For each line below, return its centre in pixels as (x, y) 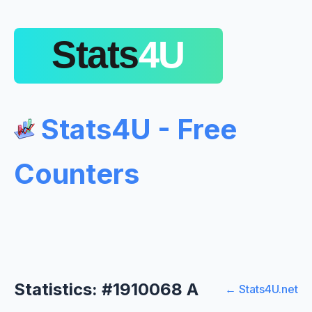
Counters (77, 173)
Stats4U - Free (136, 129)
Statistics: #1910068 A (106, 289)
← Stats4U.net (262, 289)
